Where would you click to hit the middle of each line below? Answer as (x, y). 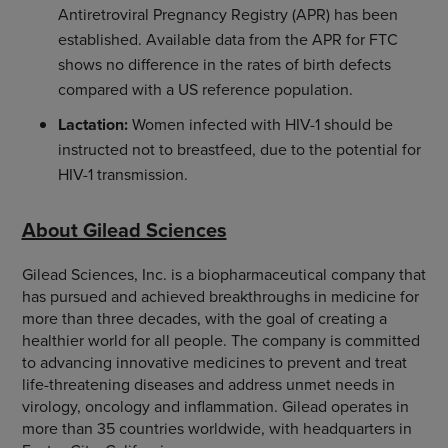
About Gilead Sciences (124, 230)
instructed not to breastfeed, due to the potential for (239, 149)
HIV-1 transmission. (122, 174)
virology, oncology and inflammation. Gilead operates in (215, 406)
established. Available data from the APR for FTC (227, 39)
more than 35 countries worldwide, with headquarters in (216, 428)
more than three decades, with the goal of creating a (204, 318)
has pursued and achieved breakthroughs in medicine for (220, 296)
